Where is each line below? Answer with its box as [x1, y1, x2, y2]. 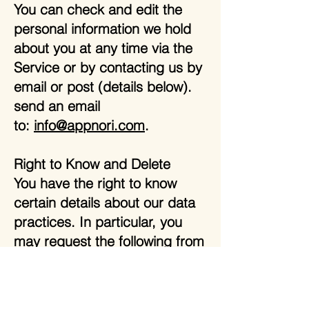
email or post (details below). [14, 78, 192, 95]
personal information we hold [14, 20, 191, 37]
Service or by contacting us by [14, 59, 202, 76]
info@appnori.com [34, 117, 145, 134]
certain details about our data [14, 194, 195, 211]
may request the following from [14, 232, 204, 250]
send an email [14, 97, 100, 114]
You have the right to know [14, 175, 177, 192]
